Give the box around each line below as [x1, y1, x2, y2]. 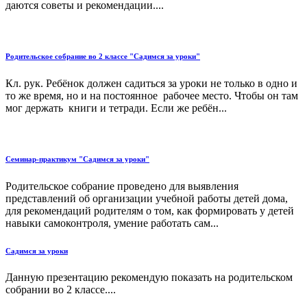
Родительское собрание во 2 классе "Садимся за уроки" [5, 51, 200, 60]
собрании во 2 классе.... [5, 284, 116, 296]
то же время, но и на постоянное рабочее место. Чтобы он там [5, 89, 298, 101]
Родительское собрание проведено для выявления [5, 180, 238, 192]
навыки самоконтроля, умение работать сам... [5, 217, 219, 229]
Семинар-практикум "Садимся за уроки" [5, 154, 149, 163]
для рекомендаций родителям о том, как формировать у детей [5, 204, 294, 217]
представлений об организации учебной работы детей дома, [5, 192, 288, 204]
